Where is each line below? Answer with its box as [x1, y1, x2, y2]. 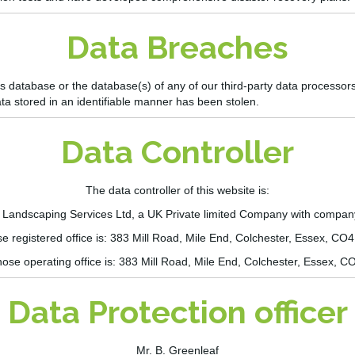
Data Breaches [67, 29, 288, 67]
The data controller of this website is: [86, 184, 269, 197]
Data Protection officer [7, 293, 348, 331]
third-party [221, 79, 273, 93]
